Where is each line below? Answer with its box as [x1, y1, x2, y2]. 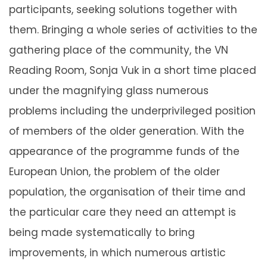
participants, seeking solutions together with [9, 2, 237, 17]
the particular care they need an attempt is [9, 204, 236, 219]
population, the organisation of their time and [9, 184, 246, 199]
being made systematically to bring [9, 225, 195, 240]
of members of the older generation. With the [9, 123, 244, 138]
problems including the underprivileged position [9, 103, 256, 118]
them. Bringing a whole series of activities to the [9, 22, 257, 37]
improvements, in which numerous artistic [9, 245, 226, 260]
